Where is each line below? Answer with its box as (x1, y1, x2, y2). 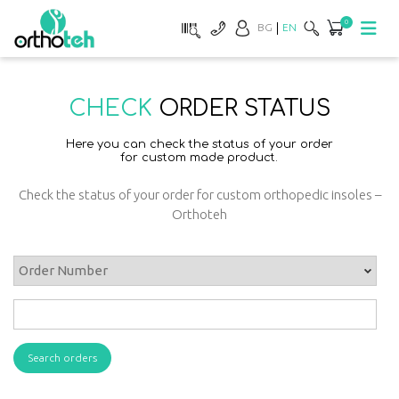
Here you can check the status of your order (65, 138, 333, 151)
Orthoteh (172, 207, 227, 222)
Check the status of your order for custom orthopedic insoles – (18, 187, 381, 202)
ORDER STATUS (159, 96, 330, 121)
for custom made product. (120, 151, 279, 164)
